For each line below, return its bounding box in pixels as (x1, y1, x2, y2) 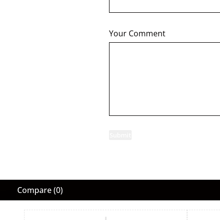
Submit (110, 131, 131, 139)
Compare (17, 185, 52, 195)
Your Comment (109, 28, 165, 39)
